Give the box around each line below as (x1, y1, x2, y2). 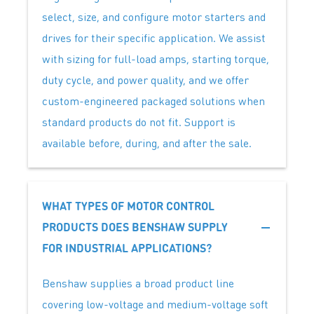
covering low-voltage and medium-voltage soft (42, 296, 268, 312)
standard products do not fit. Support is (42, 114, 235, 130)
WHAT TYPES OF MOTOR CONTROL (42, 198, 214, 214)
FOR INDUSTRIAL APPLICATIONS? (42, 240, 214, 256)
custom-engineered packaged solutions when (42, 93, 265, 109)
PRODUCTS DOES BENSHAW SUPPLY (42, 219, 228, 235)
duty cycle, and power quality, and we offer (42, 72, 249, 88)
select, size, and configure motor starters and (42, 9, 266, 25)
